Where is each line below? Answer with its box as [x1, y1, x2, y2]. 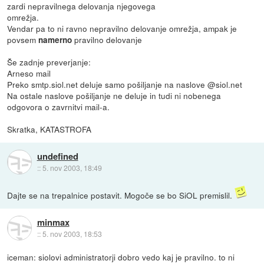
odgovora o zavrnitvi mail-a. [7, 101, 110, 113]
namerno [38, 34, 75, 46]
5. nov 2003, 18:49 [42, 162, 102, 173]
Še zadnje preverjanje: [7, 56, 91, 68]
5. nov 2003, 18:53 [42, 228, 102, 239]
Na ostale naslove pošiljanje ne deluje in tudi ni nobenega [7, 90, 222, 102]
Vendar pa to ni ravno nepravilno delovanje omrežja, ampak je [7, 22, 237, 35]
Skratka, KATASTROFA [7, 123, 92, 136]
